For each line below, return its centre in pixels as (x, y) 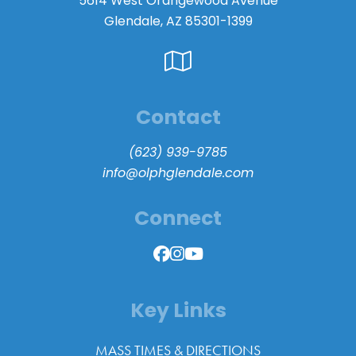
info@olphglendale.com (178, 174)
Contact (178, 119)
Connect (178, 220)
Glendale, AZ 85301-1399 (178, 22)
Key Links (178, 312)
